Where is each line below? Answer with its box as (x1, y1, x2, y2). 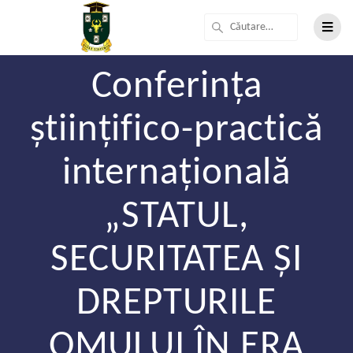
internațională (61, 154, 292, 194)
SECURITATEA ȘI (50, 241, 303, 281)
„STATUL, (104, 198, 249, 237)
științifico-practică (30, 111, 323, 150)
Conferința (91, 68, 262, 107)
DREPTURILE (76, 284, 277, 324)
